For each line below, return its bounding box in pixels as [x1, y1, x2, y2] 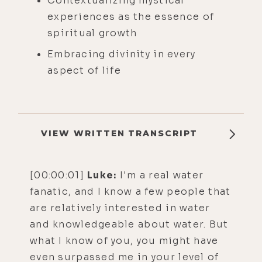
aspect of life [47, 64, 121, 77]
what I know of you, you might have [30, 234, 219, 247]
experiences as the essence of [47, 10, 215, 23]
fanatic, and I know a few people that [30, 185, 231, 198]
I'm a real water [116, 168, 204, 181]
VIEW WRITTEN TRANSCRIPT [40, 127, 198, 139]
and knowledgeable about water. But [30, 218, 229, 230]
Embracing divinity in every [47, 47, 196, 60]
